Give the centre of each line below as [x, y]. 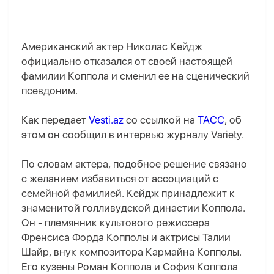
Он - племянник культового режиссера [116, 223]
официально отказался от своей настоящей [127, 61]
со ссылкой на [161, 120]
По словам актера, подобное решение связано [134, 164]
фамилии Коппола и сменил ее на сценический [135, 76]
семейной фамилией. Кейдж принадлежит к [128, 194]
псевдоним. [50, 91]
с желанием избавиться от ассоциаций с [120, 179]
